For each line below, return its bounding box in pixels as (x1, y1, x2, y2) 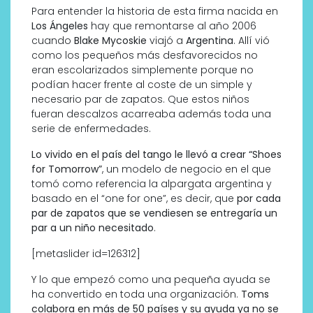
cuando (31, 34, 74, 48)
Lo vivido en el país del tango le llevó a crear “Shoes (31, 147, 282, 162)
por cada (237, 191, 281, 206)
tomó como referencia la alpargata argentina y (31, 177, 272, 191)
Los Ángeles (31, 19, 88, 34)
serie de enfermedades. (31, 122, 151, 136)
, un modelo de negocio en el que (102, 162, 271, 177)
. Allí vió (233, 34, 270, 48)
